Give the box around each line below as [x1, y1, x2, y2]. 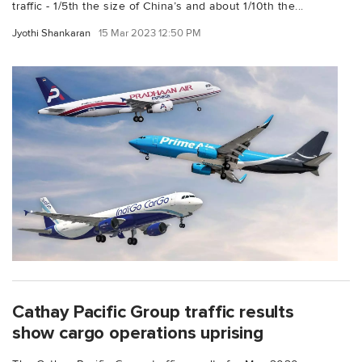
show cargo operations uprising [12, 322, 263, 345]
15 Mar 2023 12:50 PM [99, 26, 201, 40]
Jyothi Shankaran [12, 26, 90, 40]
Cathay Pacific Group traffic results [12, 301, 294, 324]
